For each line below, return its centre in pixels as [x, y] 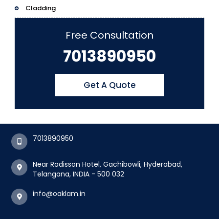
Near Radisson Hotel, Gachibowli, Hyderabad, [108, 164]
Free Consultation [109, 35]
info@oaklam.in [59, 193]
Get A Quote [109, 85]
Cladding [41, 8]
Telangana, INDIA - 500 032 [78, 174]
